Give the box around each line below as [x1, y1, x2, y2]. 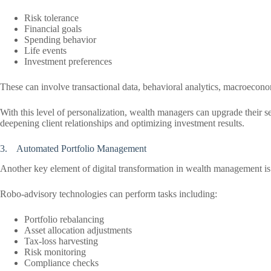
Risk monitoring [24, 246, 86, 257]
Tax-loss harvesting [24, 235, 98, 246]
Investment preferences [24, 56, 112, 67]
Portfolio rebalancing [24, 214, 104, 224]
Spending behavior [24, 34, 96, 45]
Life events [24, 45, 67, 56]
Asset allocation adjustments [24, 224, 132, 235]
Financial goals [24, 24, 82, 34]
